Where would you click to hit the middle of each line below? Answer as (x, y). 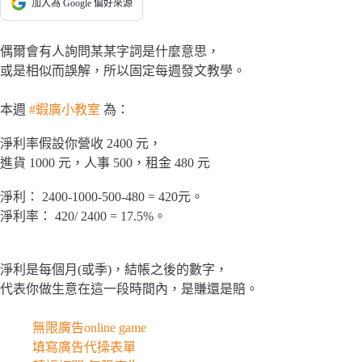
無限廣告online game (89, 328)
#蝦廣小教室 (65, 109)
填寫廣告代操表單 (84, 347)
